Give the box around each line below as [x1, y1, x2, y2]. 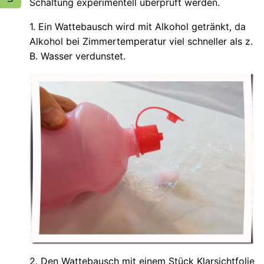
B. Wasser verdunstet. [29, 49, 126, 62]
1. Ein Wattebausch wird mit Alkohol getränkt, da [29, 20, 246, 32]
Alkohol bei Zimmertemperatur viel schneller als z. [29, 35, 253, 47]
